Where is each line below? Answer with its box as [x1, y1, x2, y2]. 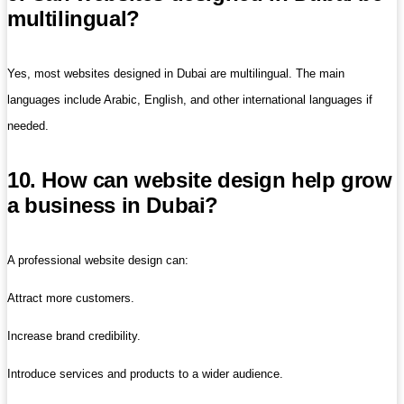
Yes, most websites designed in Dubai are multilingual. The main [7, 66, 344, 80]
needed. [7, 118, 49, 133]
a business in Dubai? [7, 192, 219, 217]
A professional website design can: [7, 252, 188, 267]
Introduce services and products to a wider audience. [7, 366, 283, 381]
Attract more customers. [7, 290, 134, 305]
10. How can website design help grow [7, 167, 392, 192]
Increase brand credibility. [7, 328, 141, 343]
